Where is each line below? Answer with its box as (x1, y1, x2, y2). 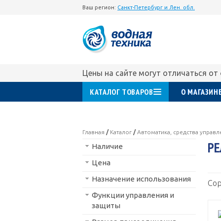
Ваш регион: (82, 4, 116, 10)
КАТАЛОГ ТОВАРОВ (90, 86, 153, 97)
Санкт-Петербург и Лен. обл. (117, 4, 195, 10)
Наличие (92, 142, 123, 150)
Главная (82, 129, 105, 135)
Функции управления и (92, 191, 174, 199)
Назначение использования (92, 175, 191, 183)
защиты (92, 201, 120, 210)
